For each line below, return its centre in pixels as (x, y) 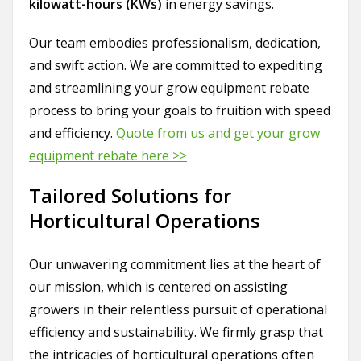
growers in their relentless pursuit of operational (178, 310)
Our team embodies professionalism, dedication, (175, 43)
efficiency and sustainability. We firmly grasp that (176, 332)
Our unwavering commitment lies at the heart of (175, 265)
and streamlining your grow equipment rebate (169, 88)
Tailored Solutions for (130, 196)
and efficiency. (73, 133)
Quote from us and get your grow (218, 133)
